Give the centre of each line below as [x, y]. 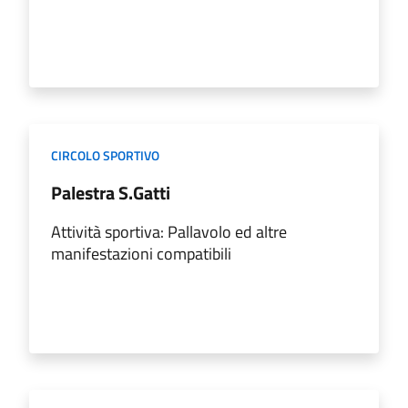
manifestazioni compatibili [141, 253]
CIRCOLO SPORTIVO [105, 155]
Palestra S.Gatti [111, 192]
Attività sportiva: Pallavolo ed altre [169, 231]
